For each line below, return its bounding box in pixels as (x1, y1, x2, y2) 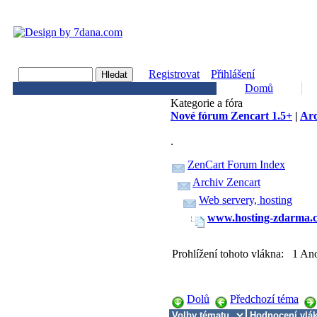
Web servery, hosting (199, 194, 292, 206)
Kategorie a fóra (171, 97, 243, 109)
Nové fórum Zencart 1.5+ (171, 110, 292, 122)
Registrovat (149, 68, 200, 80)
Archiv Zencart (192, 176, 260, 188)
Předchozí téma (230, 292, 299, 305)
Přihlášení (211, 68, 255, 80)
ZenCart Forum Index (188, 158, 285, 171)
